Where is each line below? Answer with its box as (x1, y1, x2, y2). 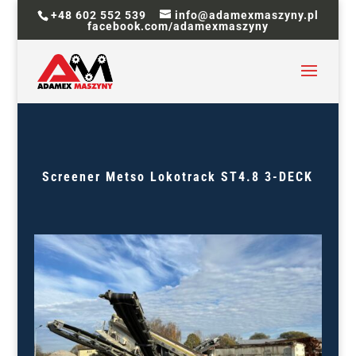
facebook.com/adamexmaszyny (87, 19, 269, 33)
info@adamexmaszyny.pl (174, 8, 319, 21)
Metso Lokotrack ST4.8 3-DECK (106, 169, 314, 184)
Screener (42, 169, 106, 184)
